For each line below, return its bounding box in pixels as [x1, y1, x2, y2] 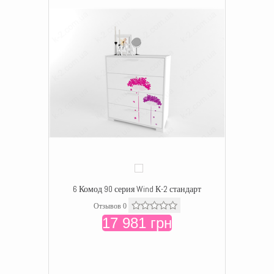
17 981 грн [102, 215, 172, 231]
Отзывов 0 [94, 202, 127, 210]
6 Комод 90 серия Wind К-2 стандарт [73, 183, 201, 194]
